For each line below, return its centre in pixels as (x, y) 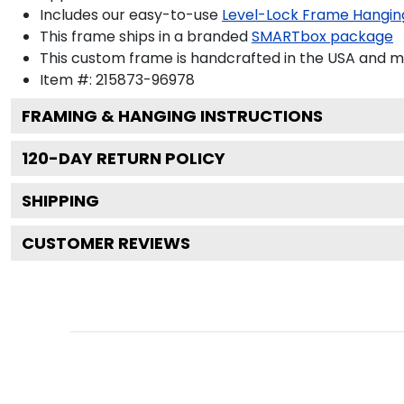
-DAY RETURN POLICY (137, 158)
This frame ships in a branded (144, 36)
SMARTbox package (322, 36)
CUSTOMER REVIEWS (106, 243)
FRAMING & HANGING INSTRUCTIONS (172, 115)
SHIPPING (60, 200)
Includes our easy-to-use (129, 14)
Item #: (68, 79)
